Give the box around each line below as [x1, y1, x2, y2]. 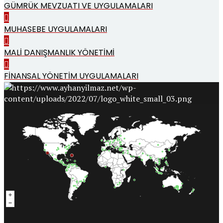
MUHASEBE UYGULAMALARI [4, 23, 107, 35]
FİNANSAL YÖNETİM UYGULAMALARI [4, 70, 138, 82]
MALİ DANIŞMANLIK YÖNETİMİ [4, 47, 114, 59]
